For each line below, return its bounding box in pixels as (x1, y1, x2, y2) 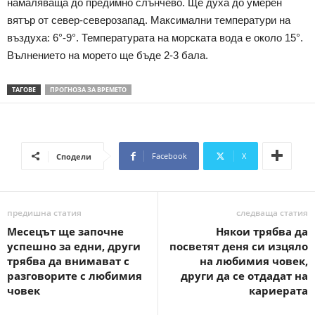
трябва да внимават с (7, 253, 129, 268)
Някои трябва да (216, 224, 308, 238)
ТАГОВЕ (12, 84, 36, 94)
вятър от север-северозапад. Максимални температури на (7, 13, 290, 26)
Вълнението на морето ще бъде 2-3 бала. (7, 49, 208, 61)
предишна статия (7, 206, 82, 219)
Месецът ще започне (7, 224, 124, 238)
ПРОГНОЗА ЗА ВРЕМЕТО (50, 84, 127, 94)
